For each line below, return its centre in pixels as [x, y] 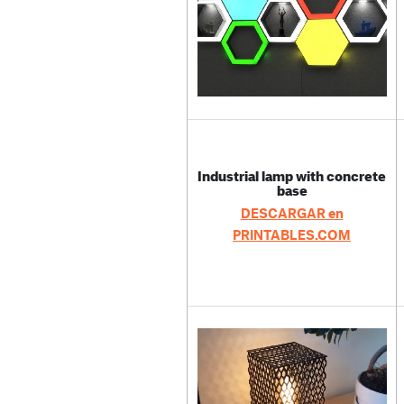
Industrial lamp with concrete [292, 174]
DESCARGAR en [292, 212]
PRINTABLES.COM [292, 234]
